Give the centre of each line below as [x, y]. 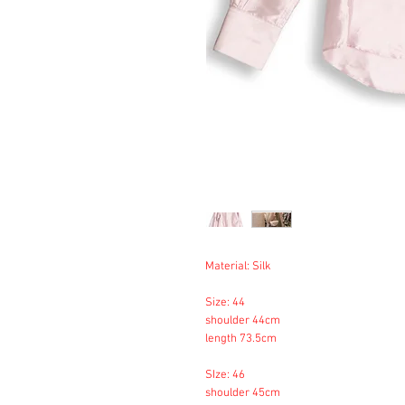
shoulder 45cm [243, 393]
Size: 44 [225, 303]
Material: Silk [238, 267]
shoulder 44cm [243, 321]
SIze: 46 [226, 375]
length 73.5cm [241, 339]
